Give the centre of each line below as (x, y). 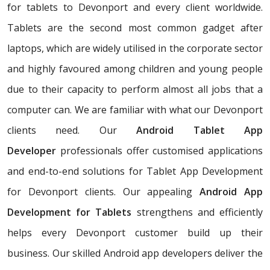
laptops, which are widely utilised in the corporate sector (135, 49)
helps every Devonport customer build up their (135, 233)
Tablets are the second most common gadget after (135, 28)
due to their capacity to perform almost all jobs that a (135, 89)
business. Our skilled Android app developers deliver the (135, 253)
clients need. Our (72, 130)
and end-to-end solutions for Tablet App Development (135, 171)
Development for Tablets (70, 212)
